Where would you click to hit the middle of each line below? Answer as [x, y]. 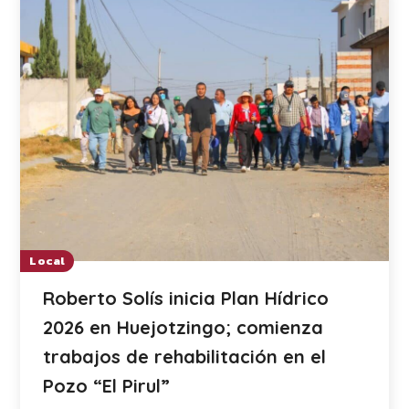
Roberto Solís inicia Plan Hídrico [186, 298]
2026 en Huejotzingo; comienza [184, 327]
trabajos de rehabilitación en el [185, 356]
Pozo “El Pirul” [107, 385]
